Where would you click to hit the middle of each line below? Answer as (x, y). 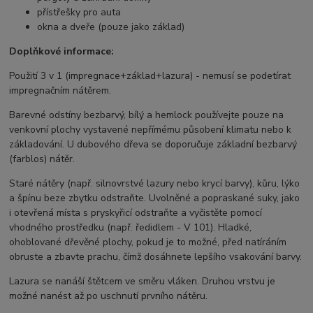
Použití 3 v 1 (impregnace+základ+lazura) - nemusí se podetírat (150, 76)
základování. (38, 145)
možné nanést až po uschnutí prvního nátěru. (109, 296)
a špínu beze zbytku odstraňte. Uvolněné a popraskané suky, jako (155, 198)
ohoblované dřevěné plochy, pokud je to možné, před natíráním (148, 242)
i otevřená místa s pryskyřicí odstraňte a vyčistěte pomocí (136, 213)
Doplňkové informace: (62, 52)
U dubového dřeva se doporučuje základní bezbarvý (182, 145)
